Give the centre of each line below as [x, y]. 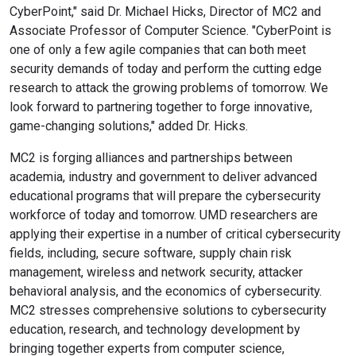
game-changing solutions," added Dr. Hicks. [129, 126]
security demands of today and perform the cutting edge [166, 68]
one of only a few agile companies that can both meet [158, 49]
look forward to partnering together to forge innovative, [161, 106]
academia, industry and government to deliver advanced [163, 176]
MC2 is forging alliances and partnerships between [151, 157]
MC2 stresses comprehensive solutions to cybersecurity [168, 310]
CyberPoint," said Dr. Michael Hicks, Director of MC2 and [165, 11]
